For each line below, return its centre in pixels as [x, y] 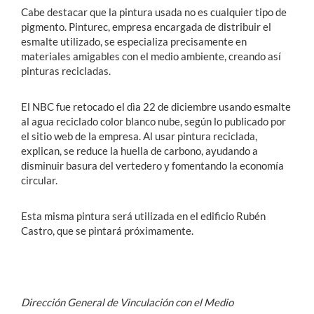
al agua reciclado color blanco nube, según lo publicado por [153, 122]
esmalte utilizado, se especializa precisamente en [134, 42]
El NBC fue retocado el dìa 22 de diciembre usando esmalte [156, 107]
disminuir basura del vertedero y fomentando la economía [152, 166]
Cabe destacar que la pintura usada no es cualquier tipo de [154, 12]
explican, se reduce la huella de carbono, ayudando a [139, 151]
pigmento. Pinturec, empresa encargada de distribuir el [146, 27]
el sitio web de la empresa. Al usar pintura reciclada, [139, 136]
